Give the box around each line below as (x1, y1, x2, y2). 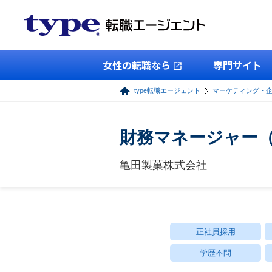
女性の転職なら (103, 58, 171, 72)
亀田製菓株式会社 (120, 159, 207, 171)
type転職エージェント (134, 87, 200, 94)
